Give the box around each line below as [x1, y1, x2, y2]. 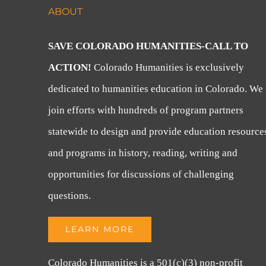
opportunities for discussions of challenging [48, 169, 235, 180]
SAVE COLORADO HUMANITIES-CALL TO [48, 40, 249, 52]
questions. [48, 190, 91, 201]
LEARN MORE [65, 224, 135, 235]
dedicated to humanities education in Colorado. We [48, 83, 264, 94]
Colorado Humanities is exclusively [94, 62, 245, 73]
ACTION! [48, 62, 94, 73]
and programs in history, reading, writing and [48, 147, 238, 159]
